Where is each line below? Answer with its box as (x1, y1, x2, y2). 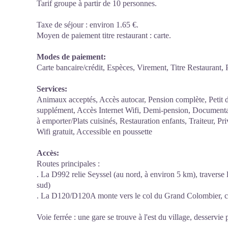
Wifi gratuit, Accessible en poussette (37, 127, 152, 136)
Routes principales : (37, 159, 100, 168)
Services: (37, 84, 67, 93)
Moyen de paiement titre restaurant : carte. (37, 31, 171, 40)
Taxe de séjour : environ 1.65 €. (37, 20, 138, 29)
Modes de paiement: (37, 52, 106, 61)
